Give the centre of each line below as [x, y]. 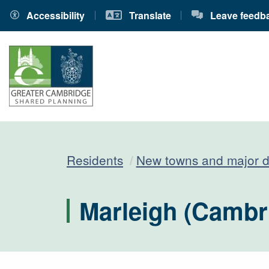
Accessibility [55, 16]
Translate [149, 16]
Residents [95, 159]
